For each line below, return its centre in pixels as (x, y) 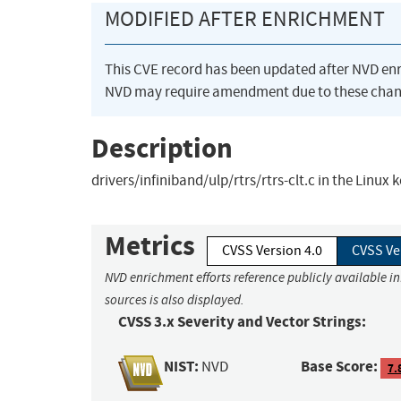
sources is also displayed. (175, 300)
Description (162, 148)
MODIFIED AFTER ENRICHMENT (245, 19)
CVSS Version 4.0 (272, 251)
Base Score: (340, 367)
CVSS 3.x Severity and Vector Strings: (242, 322)
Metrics (150, 246)
